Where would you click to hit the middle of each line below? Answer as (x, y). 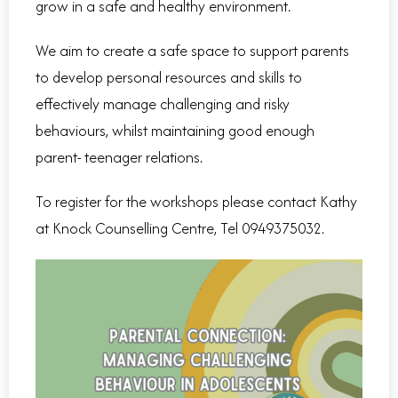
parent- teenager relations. (119, 158)
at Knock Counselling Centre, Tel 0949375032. (180, 229)
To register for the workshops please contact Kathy (196, 202)
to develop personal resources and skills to (169, 78)
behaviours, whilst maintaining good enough (175, 131)
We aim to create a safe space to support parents (192, 51)
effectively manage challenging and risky (163, 104)
